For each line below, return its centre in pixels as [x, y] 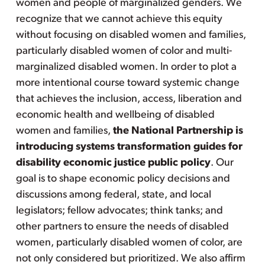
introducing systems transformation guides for [129, 147]
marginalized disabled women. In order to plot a [126, 67]
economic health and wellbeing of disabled [115, 115]
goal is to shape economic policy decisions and [123, 179]
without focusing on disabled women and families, [131, 35]
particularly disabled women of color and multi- [124, 51]
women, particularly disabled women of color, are [129, 243]
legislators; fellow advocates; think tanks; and [119, 211]
